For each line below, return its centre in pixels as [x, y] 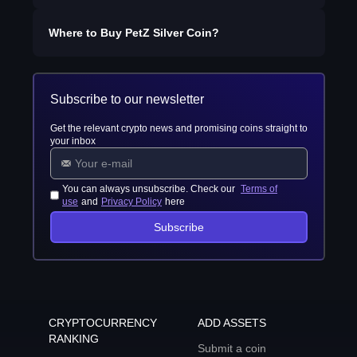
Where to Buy [86, 33]
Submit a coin [232, 348]
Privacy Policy [132, 202]
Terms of [259, 189]
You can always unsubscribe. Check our [150, 189]
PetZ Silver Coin [168, 33]
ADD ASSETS [232, 323]
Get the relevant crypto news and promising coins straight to [178, 128]
